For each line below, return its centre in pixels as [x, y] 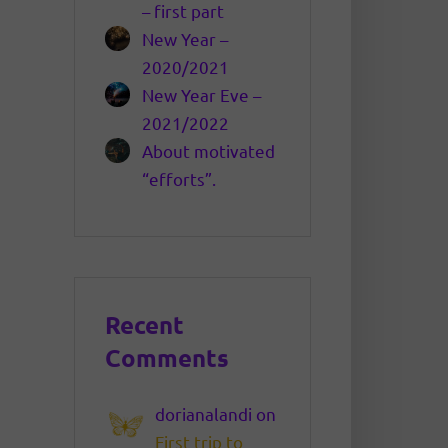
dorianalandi [203, 413]
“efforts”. [179, 179]
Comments [166, 358]
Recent [144, 325]
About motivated [209, 151]
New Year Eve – [202, 95]
